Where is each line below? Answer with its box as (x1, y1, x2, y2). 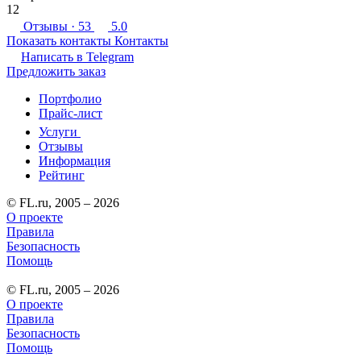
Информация (39, 153, 110, 168)
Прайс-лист (39, 106, 102, 120)
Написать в (21, 49, 86, 64)
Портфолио (39, 91, 102, 106)
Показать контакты (6, 33, 111, 48)
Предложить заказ (6, 64, 106, 78)
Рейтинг (39, 168, 85, 182)
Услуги (39, 124, 77, 139)
